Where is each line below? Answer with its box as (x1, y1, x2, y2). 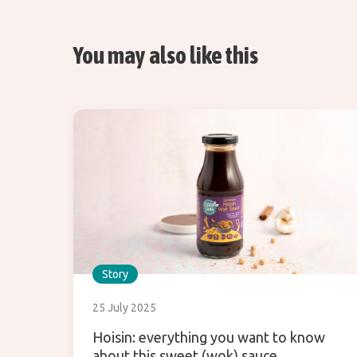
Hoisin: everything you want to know (92, 329, 325, 346)
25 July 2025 (92, 301, 156, 315)
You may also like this (73, 41, 258, 69)
